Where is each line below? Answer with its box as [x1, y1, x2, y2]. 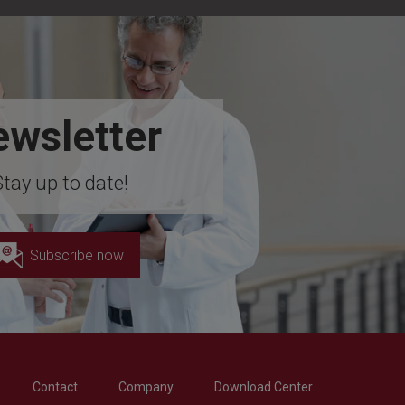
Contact [33, 379, 79, 394]
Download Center [214, 379, 313, 394]
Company [118, 379, 174, 394]
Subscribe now [30, 247, 124, 265]
